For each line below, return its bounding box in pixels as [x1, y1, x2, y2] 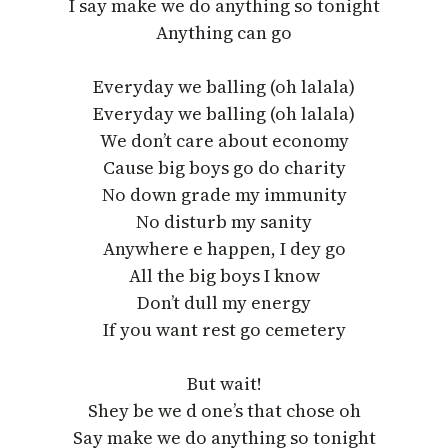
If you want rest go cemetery [102, 316, 346, 342]
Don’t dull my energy [137, 289, 311, 315]
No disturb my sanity [136, 208, 312, 234]
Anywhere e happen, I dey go [102, 235, 346, 261]
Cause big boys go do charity [102, 154, 346, 180]
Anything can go [156, 19, 292, 45]
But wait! [186, 370, 262, 396]
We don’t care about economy [99, 127, 349, 153]
